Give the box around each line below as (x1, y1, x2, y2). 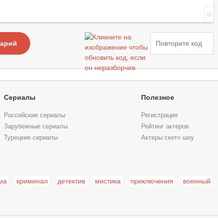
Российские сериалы (4, 111, 66, 119)
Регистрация (141, 111, 178, 119)
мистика (94, 177, 121, 185)
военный (182, 177, 211, 185)
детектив (57, 177, 85, 185)
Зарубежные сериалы (4, 123, 68, 130)
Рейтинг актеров (141, 123, 189, 130)
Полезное (141, 93, 174, 102)
